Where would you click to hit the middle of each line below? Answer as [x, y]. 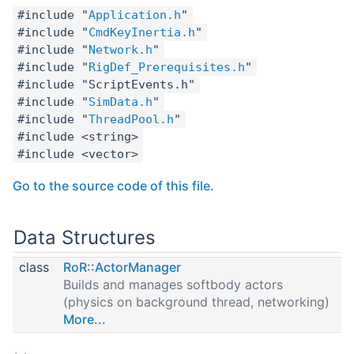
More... [85, 319]
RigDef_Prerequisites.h [167, 67]
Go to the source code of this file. [113, 185]
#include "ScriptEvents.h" [106, 84]
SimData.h [121, 102]
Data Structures [85, 237]
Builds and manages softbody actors [173, 284]
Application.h [135, 15]
